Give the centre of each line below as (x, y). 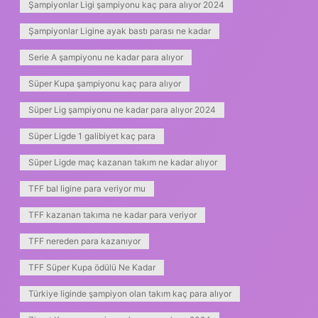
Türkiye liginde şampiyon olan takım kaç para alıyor (130, 294)
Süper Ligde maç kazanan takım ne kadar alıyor (123, 163)
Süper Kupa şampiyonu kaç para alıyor (105, 84)
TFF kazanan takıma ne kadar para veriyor (113, 215)
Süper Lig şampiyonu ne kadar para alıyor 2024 (122, 110)
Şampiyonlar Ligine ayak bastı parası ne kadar (120, 31)
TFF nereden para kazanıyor (84, 241)
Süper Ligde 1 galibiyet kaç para (92, 136)
